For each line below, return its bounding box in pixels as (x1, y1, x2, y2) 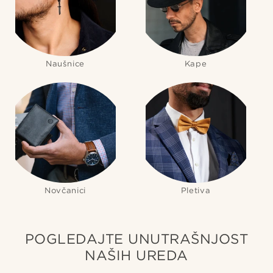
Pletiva (180, 185, 211, 196)
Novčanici (44, 185, 86, 196)
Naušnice (45, 58, 85, 69)
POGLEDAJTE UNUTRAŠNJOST (24, 230, 249, 247)
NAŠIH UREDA (85, 247, 188, 264)
